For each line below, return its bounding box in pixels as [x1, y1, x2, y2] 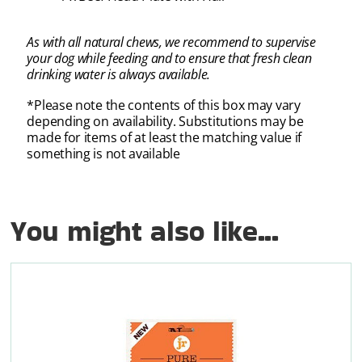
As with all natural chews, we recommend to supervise [27, 33, 316, 52]
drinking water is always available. [27, 65, 210, 84]
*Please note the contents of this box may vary [27, 95, 301, 114]
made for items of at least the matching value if [27, 128, 302, 146]
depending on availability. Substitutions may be [27, 112, 304, 130]
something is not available [27, 144, 180, 162]
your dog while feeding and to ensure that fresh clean [27, 49, 312, 68]
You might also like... [11, 210, 279, 250]
